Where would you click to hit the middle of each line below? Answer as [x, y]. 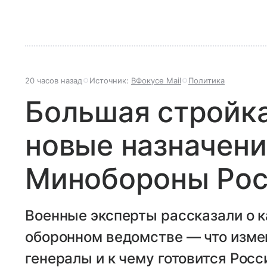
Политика [207, 80]
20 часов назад [54, 80]
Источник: [110, 80]
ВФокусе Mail [156, 80]
